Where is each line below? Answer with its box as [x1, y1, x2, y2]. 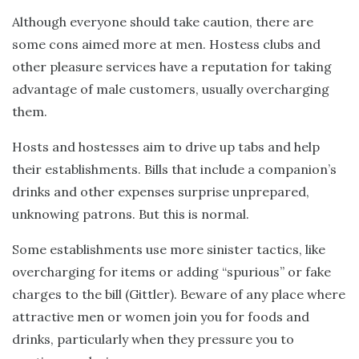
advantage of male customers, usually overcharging [12, 80, 329, 97]
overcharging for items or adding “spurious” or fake [12, 263, 331, 280]
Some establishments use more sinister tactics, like [12, 240, 325, 257]
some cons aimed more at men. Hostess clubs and [12, 35, 321, 52]
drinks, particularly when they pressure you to [12, 330, 294, 347]
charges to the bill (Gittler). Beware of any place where [12, 285, 345, 302]
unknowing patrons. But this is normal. [12, 205, 249, 222]
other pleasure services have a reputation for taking [12, 58, 332, 75]
